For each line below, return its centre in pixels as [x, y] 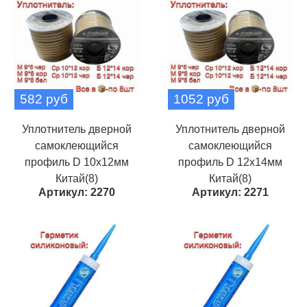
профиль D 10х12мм [77, 162]
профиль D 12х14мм [230, 162]
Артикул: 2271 [230, 192]
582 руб [44, 99]
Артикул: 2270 [77, 192]
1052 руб [201, 99]
